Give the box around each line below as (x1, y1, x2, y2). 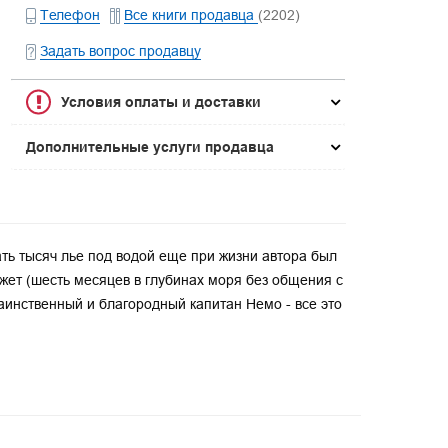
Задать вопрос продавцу (40, 43, 202, 59)
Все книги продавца (124, 7, 259, 23)
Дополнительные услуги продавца (26, 139, 275, 155)
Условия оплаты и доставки (61, 94, 262, 110)
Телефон (40, 7, 101, 23)
